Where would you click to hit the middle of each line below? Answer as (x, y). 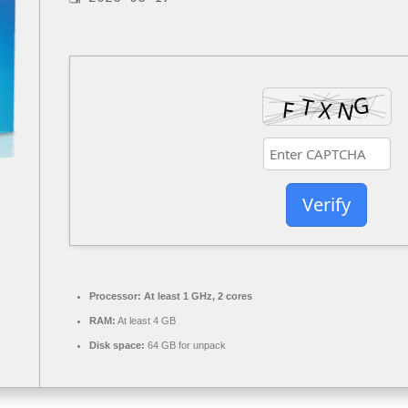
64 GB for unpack (185, 345)
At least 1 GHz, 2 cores (197, 296)
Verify (326, 205)
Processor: (115, 296)
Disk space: (117, 345)
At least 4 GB (146, 321)
